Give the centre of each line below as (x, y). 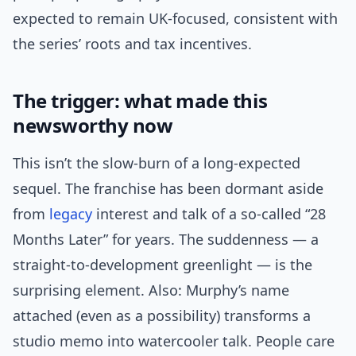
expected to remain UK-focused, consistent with (175, 19)
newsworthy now (93, 126)
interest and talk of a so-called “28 (209, 214)
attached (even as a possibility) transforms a (162, 316)
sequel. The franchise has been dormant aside (168, 189)
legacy (71, 214)
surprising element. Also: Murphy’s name (151, 290)
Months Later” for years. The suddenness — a (166, 240)
